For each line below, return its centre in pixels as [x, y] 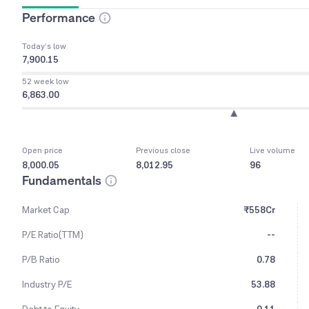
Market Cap [46, 210]
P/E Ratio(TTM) [53, 235]
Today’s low [44, 46]
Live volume [272, 151]
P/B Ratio [41, 260]
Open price [42, 151]
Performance [59, 17]
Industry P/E [47, 285]
